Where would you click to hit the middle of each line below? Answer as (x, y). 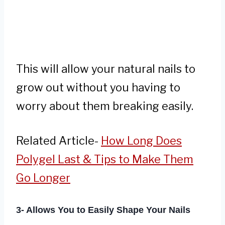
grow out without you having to (98, 88)
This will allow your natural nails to (106, 69)
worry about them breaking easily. (105, 106)
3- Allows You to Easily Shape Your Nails (103, 210)
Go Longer (43, 178)
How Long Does (141, 141)
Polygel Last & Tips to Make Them (105, 159)
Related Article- (59, 141)
